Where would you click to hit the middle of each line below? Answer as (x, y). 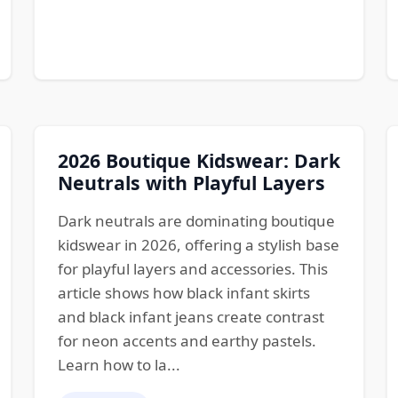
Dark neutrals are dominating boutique (196, 220)
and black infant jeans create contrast (191, 316)
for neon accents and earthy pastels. (187, 340)
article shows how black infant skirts (183, 292)
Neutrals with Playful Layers (191, 182)
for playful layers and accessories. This (192, 268)
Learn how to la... (119, 364)
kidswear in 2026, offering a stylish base (198, 244)
